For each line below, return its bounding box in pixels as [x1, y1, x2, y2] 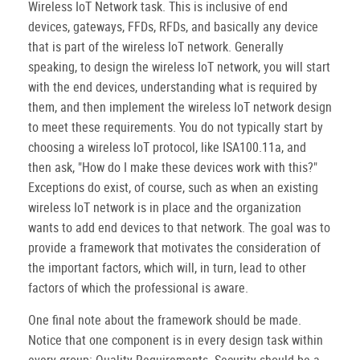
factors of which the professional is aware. [28, 279, 248, 297]
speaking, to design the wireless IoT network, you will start [28, 58, 330, 76]
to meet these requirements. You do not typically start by [28, 118, 323, 137]
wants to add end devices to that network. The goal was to [28, 219, 330, 237]
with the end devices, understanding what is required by [28, 78, 317, 96]
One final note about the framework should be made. [28, 311, 301, 329]
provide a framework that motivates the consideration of [28, 239, 321, 257]
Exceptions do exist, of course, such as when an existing [28, 178, 318, 197]
